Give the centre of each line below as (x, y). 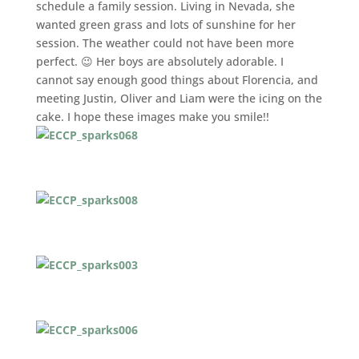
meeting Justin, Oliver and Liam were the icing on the (179, 98)
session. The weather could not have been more (165, 43)
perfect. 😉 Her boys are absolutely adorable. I (159, 61)
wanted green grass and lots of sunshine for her (165, 24)
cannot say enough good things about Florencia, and (177, 80)
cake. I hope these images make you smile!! (152, 117)
